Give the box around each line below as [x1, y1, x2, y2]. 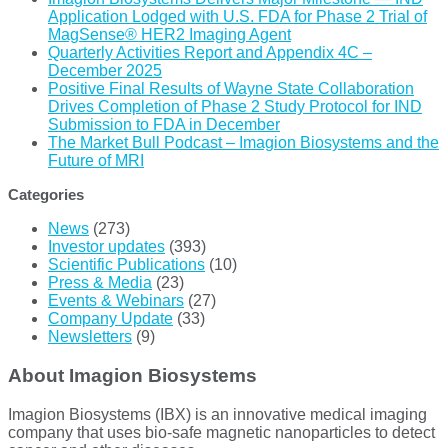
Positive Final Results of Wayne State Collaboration [48, 80, 414, 98]
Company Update [48, 310, 173, 328]
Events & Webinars [48, 292, 184, 310]
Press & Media [48, 274, 152, 292]
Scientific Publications [48, 256, 205, 274]
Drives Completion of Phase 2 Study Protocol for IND [48, 98, 422, 116]
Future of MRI [48, 152, 144, 170]
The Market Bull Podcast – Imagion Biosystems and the [48, 134, 439, 152]
